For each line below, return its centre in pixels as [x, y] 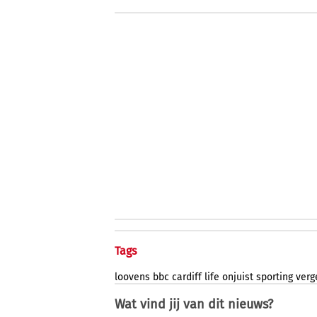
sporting [275, 277]
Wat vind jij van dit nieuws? [194, 305]
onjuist [238, 277]
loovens [132, 277]
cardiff [187, 277]
